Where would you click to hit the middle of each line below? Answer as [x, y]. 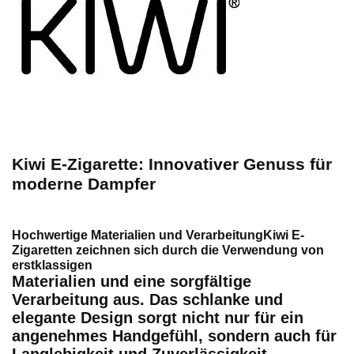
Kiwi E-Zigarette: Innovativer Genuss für [172, 164]
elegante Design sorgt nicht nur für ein [158, 317]
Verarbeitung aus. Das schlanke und [147, 299]
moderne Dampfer [84, 183]
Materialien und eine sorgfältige [132, 281]
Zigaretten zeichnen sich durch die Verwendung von [168, 250]
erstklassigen [52, 265]
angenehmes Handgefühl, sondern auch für [174, 335]
